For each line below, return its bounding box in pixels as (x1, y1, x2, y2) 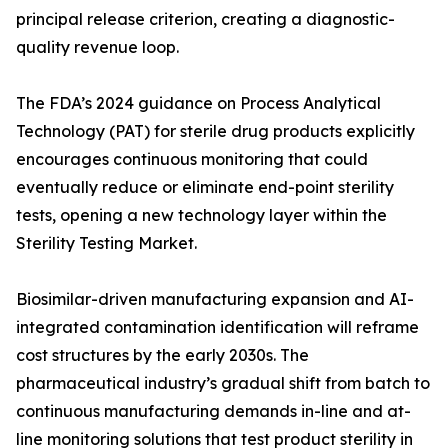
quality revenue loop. (16, 37, 179, 58)
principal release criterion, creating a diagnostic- (16, 9, 395, 30)
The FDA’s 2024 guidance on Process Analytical (16, 93, 381, 114)
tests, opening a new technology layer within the (16, 205, 387, 226)
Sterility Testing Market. (16, 233, 197, 254)
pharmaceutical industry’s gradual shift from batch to (16, 373, 430, 394)
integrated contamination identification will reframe (16, 317, 419, 338)
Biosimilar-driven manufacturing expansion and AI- (16, 289, 414, 310)
